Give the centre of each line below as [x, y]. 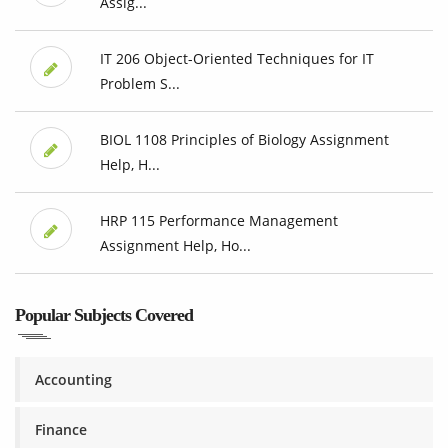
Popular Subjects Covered [104, 315]
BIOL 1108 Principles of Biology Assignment [244, 140]
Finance [61, 430]
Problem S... [139, 84]
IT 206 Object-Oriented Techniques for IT [236, 59]
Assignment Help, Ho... [175, 246]
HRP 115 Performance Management [218, 221]
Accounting [73, 380]
